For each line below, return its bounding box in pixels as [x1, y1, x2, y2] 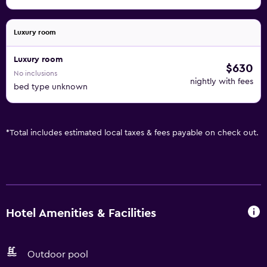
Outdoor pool [27, 250, 88, 259]
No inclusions [14, 70, 57, 77]
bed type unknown [14, 83, 88, 91]
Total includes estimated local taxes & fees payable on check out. [10, 129, 259, 137]
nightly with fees [190, 77, 253, 86]
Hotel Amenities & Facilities [6, 207, 156, 219]
